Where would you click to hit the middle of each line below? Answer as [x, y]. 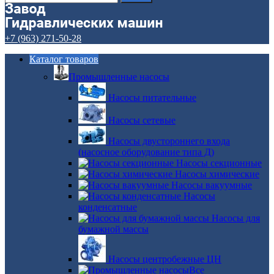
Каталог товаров [64, 59]
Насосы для [236, 218]
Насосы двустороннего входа [169, 141]
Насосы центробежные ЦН [165, 259]
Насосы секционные [219, 163]
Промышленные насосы [119, 77]
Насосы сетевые [142, 120]
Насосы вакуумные [212, 185]
